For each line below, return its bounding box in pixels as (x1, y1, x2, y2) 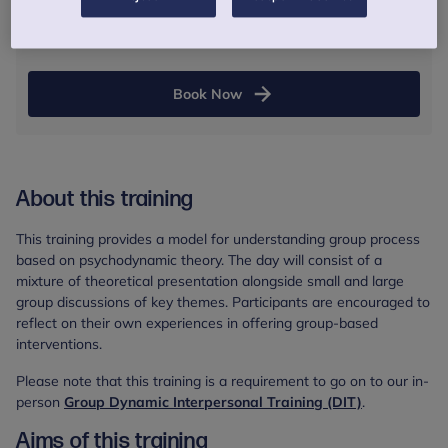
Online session (339, 28, 420, 43)
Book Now (173, 84, 242, 103)
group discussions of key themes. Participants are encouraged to (16, 293, 430, 311)
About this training (16, 186, 194, 213)
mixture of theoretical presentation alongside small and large (16, 272, 404, 290)
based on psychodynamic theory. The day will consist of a (16, 251, 382, 269)
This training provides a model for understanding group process (16, 230, 420, 248)
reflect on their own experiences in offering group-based (16, 314, 378, 332)
